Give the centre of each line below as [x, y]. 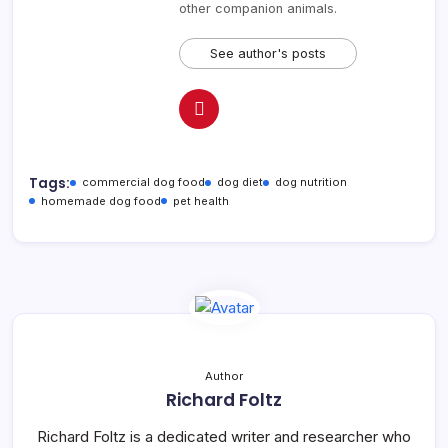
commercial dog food [143, 182]
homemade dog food [101, 201]
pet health [201, 201]
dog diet [240, 182]
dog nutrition [311, 182]
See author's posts [268, 53]
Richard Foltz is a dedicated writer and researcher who [224, 436]
